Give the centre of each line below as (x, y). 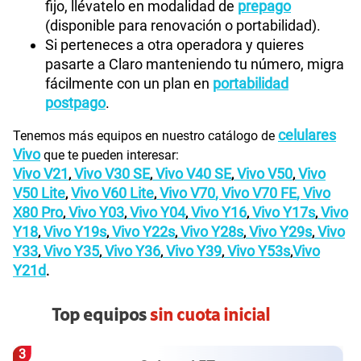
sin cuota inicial (210, 316)
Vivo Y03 (96, 212)
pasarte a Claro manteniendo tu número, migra (195, 64)
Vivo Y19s (75, 231)
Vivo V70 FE (259, 193)
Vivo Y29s (280, 231)
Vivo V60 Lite (112, 193)
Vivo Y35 (71, 251)
